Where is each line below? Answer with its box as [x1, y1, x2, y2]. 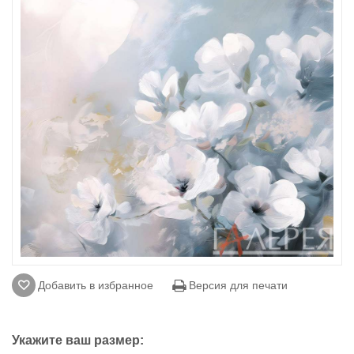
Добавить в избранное [38, 278, 153, 292]
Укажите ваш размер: [12, 333, 144, 347]
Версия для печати [186, 278, 288, 292]
